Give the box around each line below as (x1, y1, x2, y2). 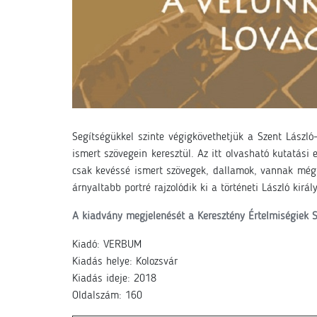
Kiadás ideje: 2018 (72, 273, 156, 284)
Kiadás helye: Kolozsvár (72, 256, 178, 267)
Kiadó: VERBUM (72, 239, 142, 250)
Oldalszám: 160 (72, 290, 142, 301)
